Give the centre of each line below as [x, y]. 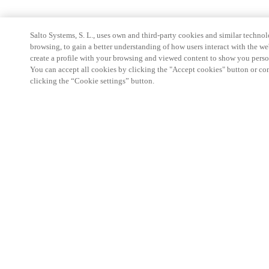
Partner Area [51, 152]
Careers [43, 213]
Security [44, 193]
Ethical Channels [59, 234]
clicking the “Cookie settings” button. [92, 81]
